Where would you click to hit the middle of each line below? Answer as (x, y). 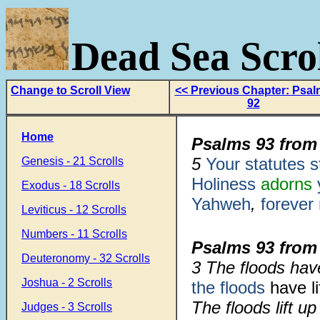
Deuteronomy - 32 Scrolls (86, 258)
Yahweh (221, 204)
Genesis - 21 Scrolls (72, 161)
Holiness (224, 184)
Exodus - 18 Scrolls (71, 185)
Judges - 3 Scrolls (67, 307)
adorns (284, 184)
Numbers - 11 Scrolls (74, 234)
